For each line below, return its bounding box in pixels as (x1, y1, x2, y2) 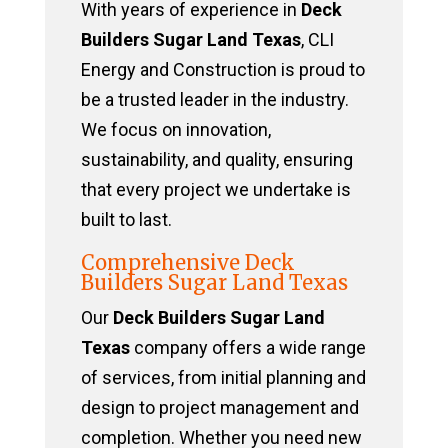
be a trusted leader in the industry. (80, 89, 349, 111)
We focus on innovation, (80, 119, 271, 141)
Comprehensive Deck (80, 250, 295, 276)
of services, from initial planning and (80, 367, 366, 389)
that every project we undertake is (80, 179, 351, 201)
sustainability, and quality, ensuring (80, 149, 353, 171)
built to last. (80, 209, 172, 231)
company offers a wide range (129, 337, 366, 359)
